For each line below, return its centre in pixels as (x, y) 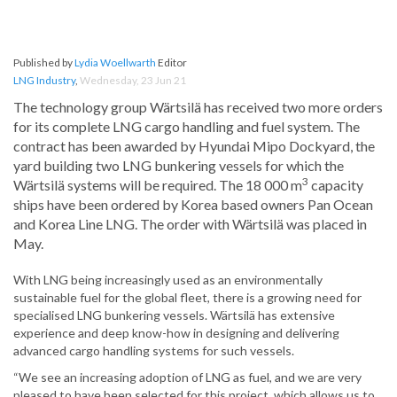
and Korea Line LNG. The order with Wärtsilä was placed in (190, 224)
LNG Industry (44, 81)
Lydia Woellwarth (115, 63)
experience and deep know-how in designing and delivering (176, 333)
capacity (336, 185)
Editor (171, 63)
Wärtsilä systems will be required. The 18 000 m (158, 185)
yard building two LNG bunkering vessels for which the (179, 166)
